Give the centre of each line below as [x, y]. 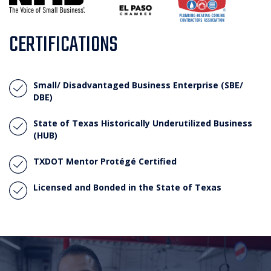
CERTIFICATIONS [63, 45]
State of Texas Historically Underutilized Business [143, 123]
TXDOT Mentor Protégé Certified [105, 162]
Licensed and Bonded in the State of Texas [127, 188]
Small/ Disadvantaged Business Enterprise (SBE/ [138, 85]
